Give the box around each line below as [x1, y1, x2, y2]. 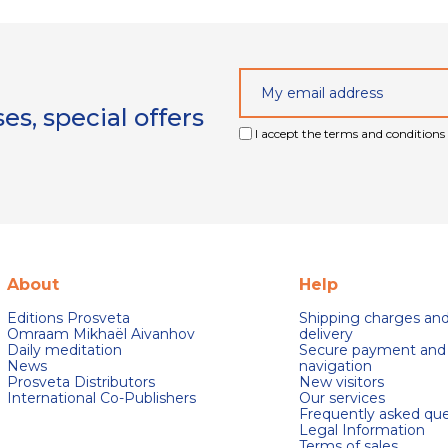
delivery [299, 325, 353, 344]
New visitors [299, 373, 384, 392]
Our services [299, 389, 385, 408]
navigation [299, 357, 372, 376]
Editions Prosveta [6, 309, 130, 328]
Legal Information [299, 421, 425, 440]
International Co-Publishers [6, 389, 196, 408]
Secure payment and [299, 341, 446, 360]
